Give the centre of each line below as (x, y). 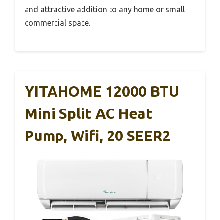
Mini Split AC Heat (89, 113)
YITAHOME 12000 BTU (102, 91)
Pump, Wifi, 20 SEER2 (97, 135)
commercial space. (57, 22)
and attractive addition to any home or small (105, 9)
